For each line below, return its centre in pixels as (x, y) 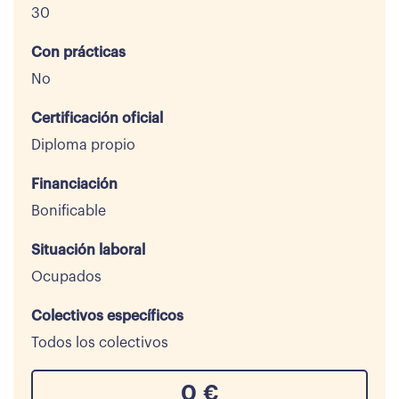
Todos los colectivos (100, 343)
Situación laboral (88, 250)
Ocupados (66, 277)
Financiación (74, 184)
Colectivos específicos (107, 316)
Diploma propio (83, 145)
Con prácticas (78, 53)
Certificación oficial (97, 118)
